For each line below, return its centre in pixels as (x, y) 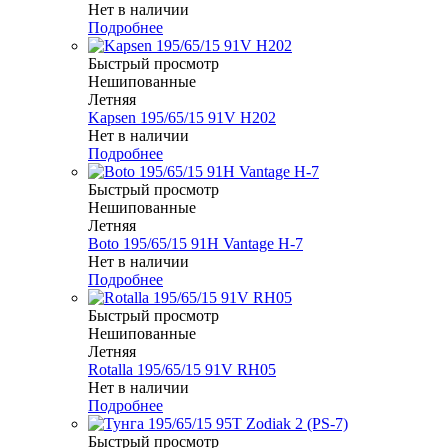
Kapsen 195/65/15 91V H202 (182, 118)
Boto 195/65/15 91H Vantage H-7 (195, 244)
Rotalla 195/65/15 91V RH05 (182, 370)
